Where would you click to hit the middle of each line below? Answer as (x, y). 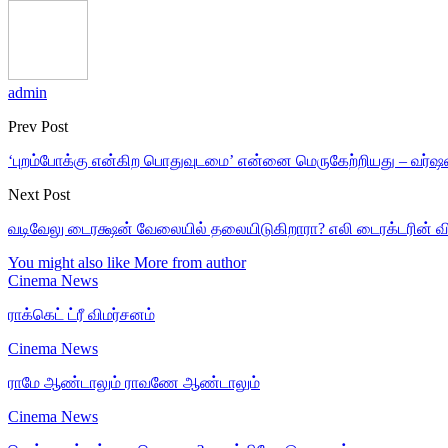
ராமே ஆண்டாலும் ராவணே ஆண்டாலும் (134, 382)
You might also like (69, 262)
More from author (190, 262)
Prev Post (38, 126)
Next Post (39, 194)
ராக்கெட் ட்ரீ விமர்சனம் (81, 314)
